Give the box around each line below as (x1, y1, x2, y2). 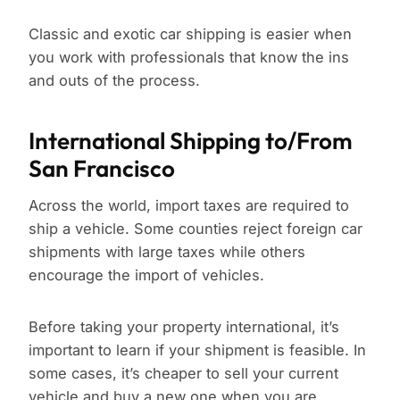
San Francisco (29, 154, 175, 184)
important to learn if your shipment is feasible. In (29, 341, 366, 360)
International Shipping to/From (29, 126, 353, 156)
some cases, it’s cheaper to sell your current (29, 364, 338, 383)
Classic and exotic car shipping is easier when (29, 25, 352, 44)
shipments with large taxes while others (29, 243, 305, 262)
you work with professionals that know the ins (29, 48, 349, 67)
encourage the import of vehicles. (29, 266, 264, 285)
